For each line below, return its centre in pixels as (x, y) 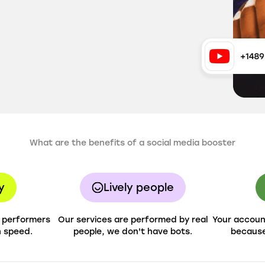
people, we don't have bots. (132, 232)
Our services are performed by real (132, 220)
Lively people (138, 188)
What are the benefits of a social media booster (132, 143)
